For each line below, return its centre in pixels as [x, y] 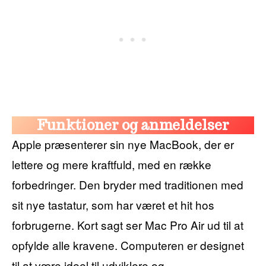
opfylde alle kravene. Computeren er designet [128, 245]
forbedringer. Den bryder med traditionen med [128, 184]
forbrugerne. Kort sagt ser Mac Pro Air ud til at [128, 224]
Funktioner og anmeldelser [133, 125]
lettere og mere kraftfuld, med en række [112, 164]
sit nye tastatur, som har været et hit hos [113, 204]
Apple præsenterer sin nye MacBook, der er [123, 144]
